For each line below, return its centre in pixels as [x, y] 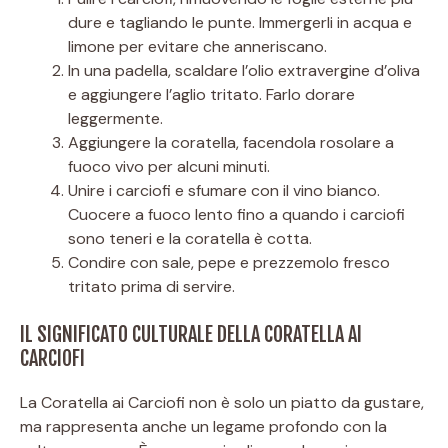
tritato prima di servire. [151, 286]
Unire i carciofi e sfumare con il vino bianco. [224, 190]
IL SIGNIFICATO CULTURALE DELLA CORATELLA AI [191, 334]
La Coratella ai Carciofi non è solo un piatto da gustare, [222, 402]
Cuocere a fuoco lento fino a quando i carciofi [236, 214]
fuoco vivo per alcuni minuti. [169, 166]
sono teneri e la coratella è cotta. [190, 238]
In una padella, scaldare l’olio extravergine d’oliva [244, 70]
